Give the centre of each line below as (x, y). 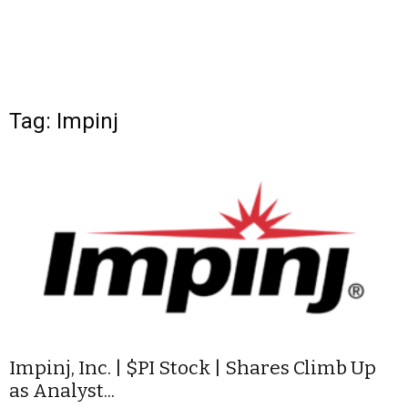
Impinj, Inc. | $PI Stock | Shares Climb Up (193, 368)
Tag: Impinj (64, 121)
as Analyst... (62, 391)
